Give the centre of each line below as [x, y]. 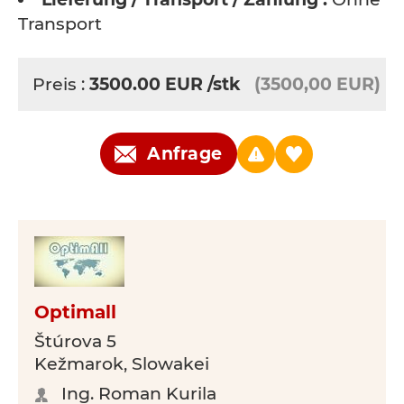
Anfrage [185, 154]
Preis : [61, 84]
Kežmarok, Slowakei [122, 364]
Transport [60, 24]
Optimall [75, 312]
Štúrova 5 [75, 341]
